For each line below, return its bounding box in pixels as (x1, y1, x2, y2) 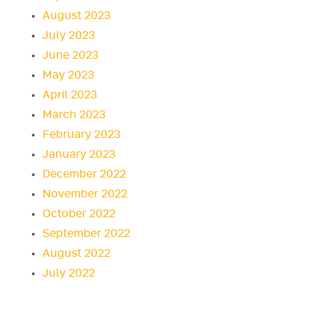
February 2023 (42, 129, 120, 141)
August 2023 (42, 10, 110, 22)
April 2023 (42, 89, 97, 101)
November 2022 (42, 188, 127, 200)
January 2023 (42, 149, 115, 161)
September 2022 (42, 228, 130, 240)
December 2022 (42, 168, 126, 180)
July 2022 (42, 267, 95, 279)
